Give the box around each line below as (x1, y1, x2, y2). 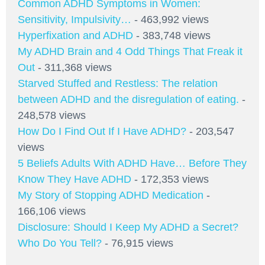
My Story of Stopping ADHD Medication (18, 189, 203, 201)
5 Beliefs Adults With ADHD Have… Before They (18, 157, 247, 169)
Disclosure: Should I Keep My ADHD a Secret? (18, 221, 238, 233)
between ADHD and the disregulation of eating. (18, 93, 239, 105)
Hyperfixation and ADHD (18, 29, 133, 41)
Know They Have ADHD (18, 173, 131, 185)
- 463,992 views (131, 13, 209, 25)
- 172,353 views (131, 173, 209, 185)
